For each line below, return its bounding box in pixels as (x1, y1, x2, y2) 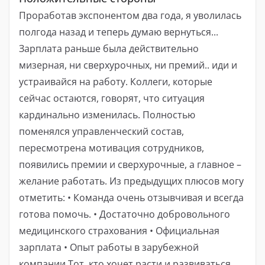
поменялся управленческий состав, (19, 124, 184, 138)
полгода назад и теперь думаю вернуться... (19, 25, 218, 38)
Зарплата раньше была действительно (19, 41, 199, 55)
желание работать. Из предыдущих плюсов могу (19, 174, 244, 188)
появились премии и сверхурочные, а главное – (19, 157, 241, 171)
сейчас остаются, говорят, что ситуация (19, 91, 205, 105)
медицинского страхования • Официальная (19, 224, 219, 237)
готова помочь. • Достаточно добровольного (19, 207, 230, 221)
